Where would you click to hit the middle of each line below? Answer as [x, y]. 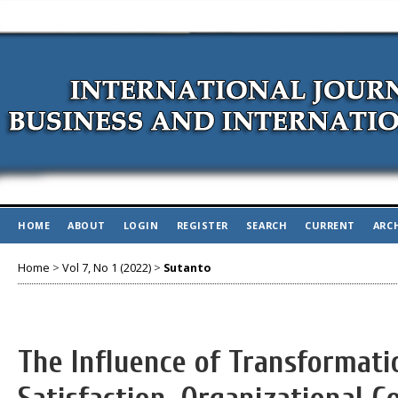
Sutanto [187, 267]
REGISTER [202, 225]
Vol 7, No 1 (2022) [107, 267]
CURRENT [330, 225]
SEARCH [267, 225]
